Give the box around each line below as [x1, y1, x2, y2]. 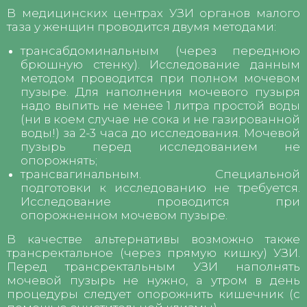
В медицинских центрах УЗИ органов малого [7, 5, 300, 20]
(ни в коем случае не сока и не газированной [21, 112, 300, 126]
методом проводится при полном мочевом [21, 71, 300, 85]
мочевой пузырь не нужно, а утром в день [7, 273, 300, 287]
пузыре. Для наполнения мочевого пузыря [21, 84, 300, 99]
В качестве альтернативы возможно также [7, 232, 300, 246]
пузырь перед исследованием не [21, 139, 300, 153]
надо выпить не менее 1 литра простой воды [21, 98, 300, 112]
